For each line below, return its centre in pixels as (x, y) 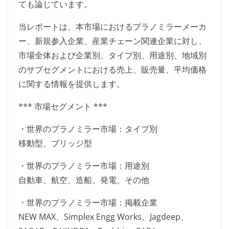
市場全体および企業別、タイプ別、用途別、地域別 (112, 55)
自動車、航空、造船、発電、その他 (84, 180)
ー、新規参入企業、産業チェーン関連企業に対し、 (112, 41)
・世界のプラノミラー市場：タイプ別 (88, 129)
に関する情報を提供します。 (72, 84)
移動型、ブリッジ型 (55, 143)
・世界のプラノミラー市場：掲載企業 (88, 203)
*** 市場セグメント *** (63, 107)
